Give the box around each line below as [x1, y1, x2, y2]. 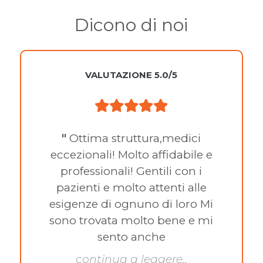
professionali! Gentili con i [60, 164, 203, 178]
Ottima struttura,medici [66, 131, 201, 145]
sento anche [97, 230, 166, 244]
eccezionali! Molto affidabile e [50, 147, 213, 161]
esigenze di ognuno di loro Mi [49, 197, 214, 211]
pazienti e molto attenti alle [56, 180, 207, 194]
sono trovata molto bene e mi [49, 213, 214, 227]
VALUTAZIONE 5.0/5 [85, 69, 178, 80]
